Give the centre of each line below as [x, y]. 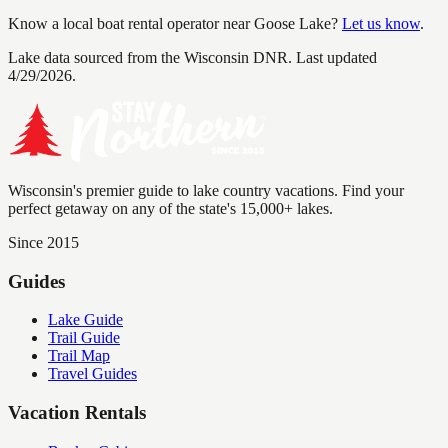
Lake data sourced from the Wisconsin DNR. [150, 57]
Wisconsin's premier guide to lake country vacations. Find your [206, 190]
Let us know [381, 23]
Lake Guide [85, 320]
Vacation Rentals [77, 413]
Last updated [334, 57]
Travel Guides [92, 374]
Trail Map [79, 356]
